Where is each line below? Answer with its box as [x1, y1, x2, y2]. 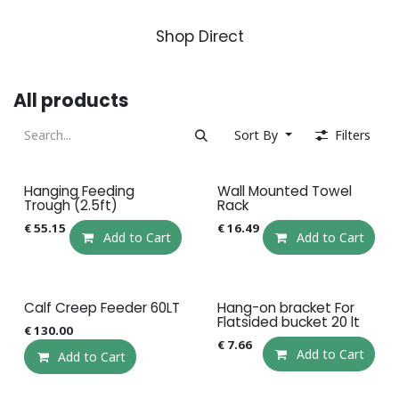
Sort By [234, 126, 279, 143]
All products [13, 88, 128, 113]
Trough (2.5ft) [24, 196, 118, 215]
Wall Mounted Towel [216, 182, 352, 200]
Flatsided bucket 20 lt [216, 313, 360, 331]
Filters [335, 126, 370, 143]
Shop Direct [155, 26, 244, 47]
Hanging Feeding [24, 182, 134, 200]
